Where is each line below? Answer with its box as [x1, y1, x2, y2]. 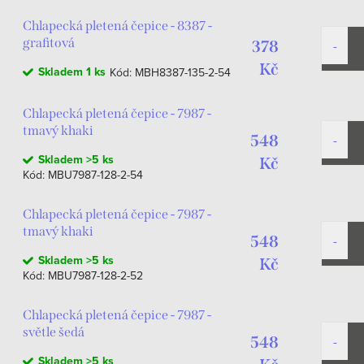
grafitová [23, 35, 75, 50]
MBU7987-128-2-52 [48, 267, 143, 284]
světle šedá [23, 324, 84, 340]
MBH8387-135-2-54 [135, 64, 231, 80]
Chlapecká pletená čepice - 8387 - [23, 18, 212, 33]
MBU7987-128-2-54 [48, 167, 143, 183]
